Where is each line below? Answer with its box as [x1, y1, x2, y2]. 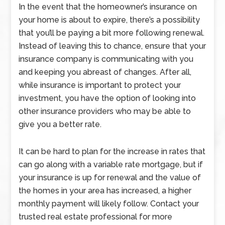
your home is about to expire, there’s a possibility [19, 15, 200, 25]
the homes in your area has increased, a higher [19, 186, 192, 195]
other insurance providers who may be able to [19, 106, 191, 116]
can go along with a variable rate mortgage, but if [19, 160, 203, 169]
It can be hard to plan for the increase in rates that [19, 147, 206, 156]
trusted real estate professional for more [19, 212, 173, 221]
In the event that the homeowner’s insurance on [19, 2, 197, 12]
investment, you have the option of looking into [19, 93, 196, 103]
